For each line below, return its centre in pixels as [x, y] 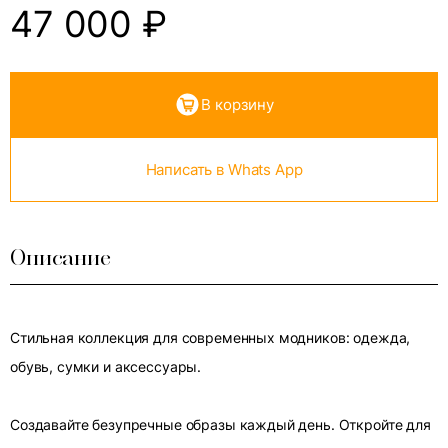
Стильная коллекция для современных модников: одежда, [210, 337]
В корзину [237, 104]
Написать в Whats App [224, 169]
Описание [60, 258]
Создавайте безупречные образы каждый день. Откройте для [220, 424]
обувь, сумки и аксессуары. [106, 366]
